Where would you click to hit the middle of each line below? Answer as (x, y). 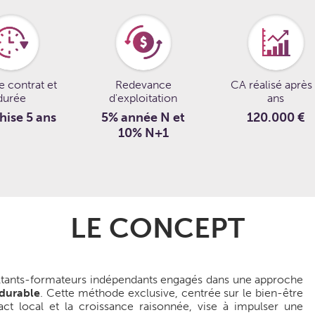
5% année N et (143, 117)
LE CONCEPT (157, 227)
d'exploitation (143, 98)
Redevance (143, 84)
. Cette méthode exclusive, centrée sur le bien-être (172, 292)
